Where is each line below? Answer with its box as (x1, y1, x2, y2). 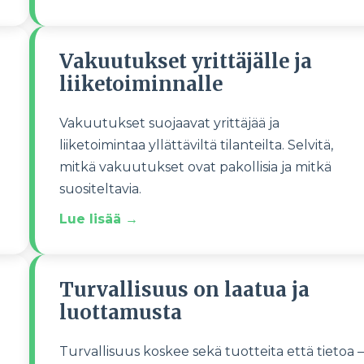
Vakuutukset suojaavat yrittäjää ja (58, 115, 279, 131)
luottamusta (58, 300, 182, 325)
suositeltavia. (58, 181, 145, 197)
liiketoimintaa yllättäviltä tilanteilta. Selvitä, (58, 137, 333, 153)
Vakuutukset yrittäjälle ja (58, 49, 312, 74)
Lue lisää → (58, 211, 138, 227)
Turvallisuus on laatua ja (58, 277, 310, 302)
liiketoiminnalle (58, 71, 223, 97)
